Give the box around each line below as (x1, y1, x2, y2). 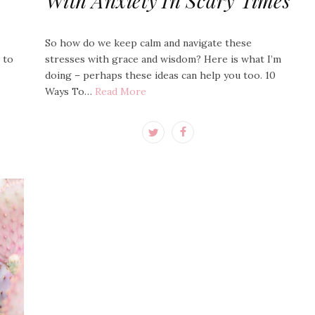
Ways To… (45, 85, 95, 98)
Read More (95, 85, 146, 98)
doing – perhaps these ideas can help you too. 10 (45, 69, 276, 82)
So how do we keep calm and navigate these (45, 37, 252, 49)
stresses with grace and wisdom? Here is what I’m (45, 53, 281, 65)
